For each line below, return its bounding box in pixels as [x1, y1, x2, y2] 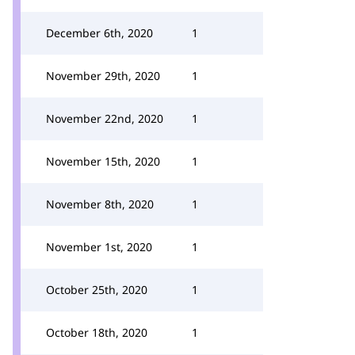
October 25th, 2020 [46, 282, 147, 297]
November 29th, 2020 [46, 68, 160, 83]
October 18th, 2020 [46, 325, 147, 340]
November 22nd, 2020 [46, 111, 163, 126]
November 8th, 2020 [46, 197, 154, 212]
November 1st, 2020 [46, 239, 152, 254]
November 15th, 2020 [46, 154, 160, 169]
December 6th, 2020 [46, 25, 153, 40]
